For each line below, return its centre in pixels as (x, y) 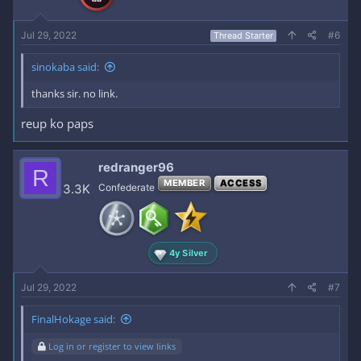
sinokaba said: (65, 66)
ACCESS (241, 183)
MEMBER (185, 183)
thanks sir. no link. (75, 93)
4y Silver (189, 253)
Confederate (127, 187)
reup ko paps (57, 123)
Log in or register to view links (112, 346)
